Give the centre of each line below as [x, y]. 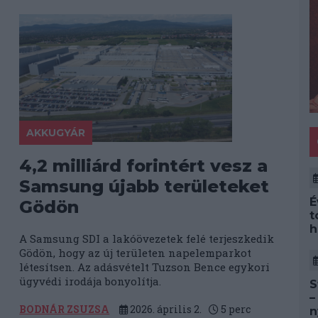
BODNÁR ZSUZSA [65, 309]
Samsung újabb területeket [144, 186]
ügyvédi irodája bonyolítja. [91, 281]
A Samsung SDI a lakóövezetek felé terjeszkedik [147, 238]
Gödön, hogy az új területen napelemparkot [136, 253]
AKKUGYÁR [56, 133]
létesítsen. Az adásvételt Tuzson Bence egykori [145, 267]
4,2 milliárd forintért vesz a [144, 166]
